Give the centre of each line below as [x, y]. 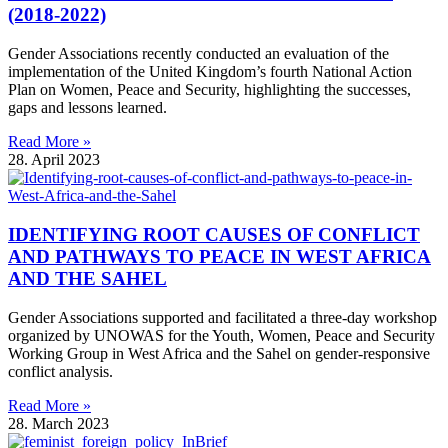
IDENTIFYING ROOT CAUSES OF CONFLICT [214, 234]
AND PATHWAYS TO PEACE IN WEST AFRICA [219, 256]
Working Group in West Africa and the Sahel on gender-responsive [219, 353]
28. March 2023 [58, 423]
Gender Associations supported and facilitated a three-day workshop [222, 317]
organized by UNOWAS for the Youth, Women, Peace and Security [221, 335]
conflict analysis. [60, 371]
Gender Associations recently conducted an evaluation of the [198, 54]
